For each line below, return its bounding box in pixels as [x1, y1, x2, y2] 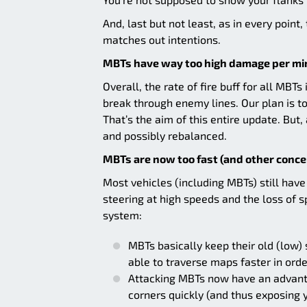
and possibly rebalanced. [103, 128, 227, 142]
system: [103, 208, 142, 221]
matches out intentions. [103, 32, 221, 46]
